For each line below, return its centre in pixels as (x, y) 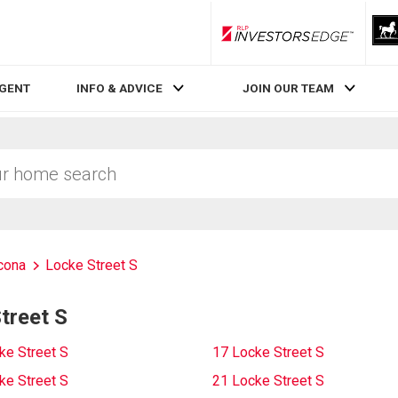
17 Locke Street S (268, 352)
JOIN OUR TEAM (288, 88)
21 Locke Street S (268, 381)
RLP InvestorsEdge (337, 40)
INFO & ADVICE (120, 88)
